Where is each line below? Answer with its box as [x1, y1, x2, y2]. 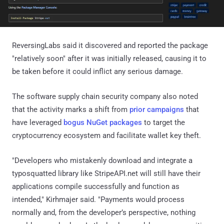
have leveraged [12, 117, 63, 127]
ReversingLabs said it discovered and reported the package [12, 40, 208, 50]
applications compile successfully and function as [12, 181, 179, 191]
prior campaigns [129, 104, 184, 114]
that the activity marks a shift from [12, 104, 129, 114]
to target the [142, 117, 185, 127]
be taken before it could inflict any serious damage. [12, 66, 183, 76]
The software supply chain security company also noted [12, 91, 198, 101]
